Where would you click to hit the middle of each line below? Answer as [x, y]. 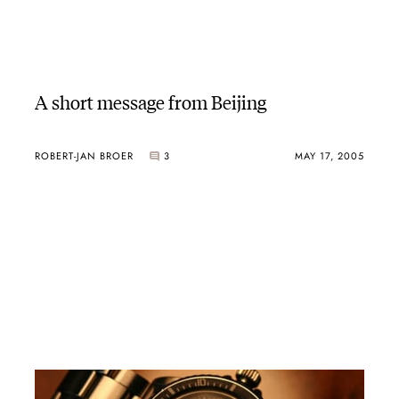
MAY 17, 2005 [330, 156]
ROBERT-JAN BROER [84, 156]
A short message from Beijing [150, 101]
